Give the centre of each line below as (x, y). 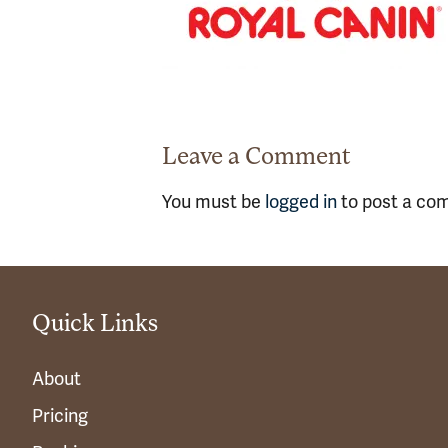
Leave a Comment (256, 157)
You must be (213, 201)
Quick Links (95, 324)
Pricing (60, 415)
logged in (301, 201)
